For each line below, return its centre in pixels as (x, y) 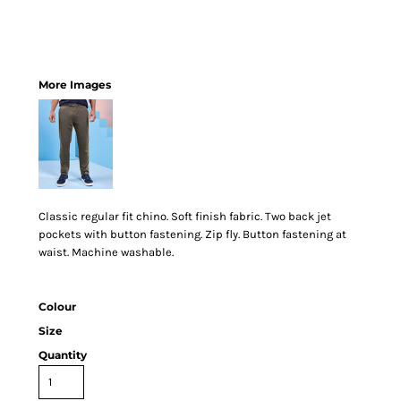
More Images (75, 85)
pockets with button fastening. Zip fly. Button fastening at (192, 234)
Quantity (63, 355)
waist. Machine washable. (106, 252)
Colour (57, 307)
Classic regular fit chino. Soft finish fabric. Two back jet (185, 216)
